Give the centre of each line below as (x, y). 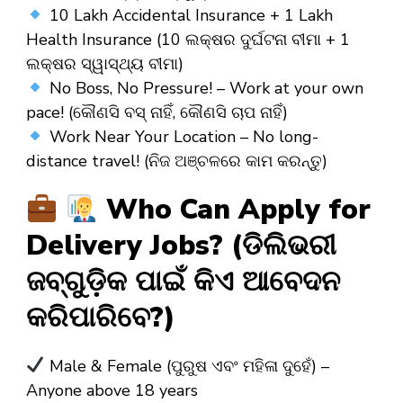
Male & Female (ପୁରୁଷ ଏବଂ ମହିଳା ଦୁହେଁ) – (187, 366)
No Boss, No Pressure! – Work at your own (204, 89)
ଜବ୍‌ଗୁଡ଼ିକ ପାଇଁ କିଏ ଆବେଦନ (183, 282)
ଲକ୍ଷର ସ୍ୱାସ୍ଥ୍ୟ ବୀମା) (105, 64)
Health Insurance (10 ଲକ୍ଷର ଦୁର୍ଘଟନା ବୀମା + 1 (188, 40)
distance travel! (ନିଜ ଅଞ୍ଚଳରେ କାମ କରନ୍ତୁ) (177, 161)
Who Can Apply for (234, 210)
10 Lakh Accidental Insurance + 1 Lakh (188, 16)
